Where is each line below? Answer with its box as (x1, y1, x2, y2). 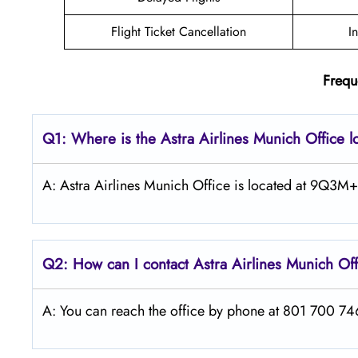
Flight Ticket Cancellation (111, 22, 246, 41)
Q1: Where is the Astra (42, 127, 194, 149)
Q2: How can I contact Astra (42, 253, 227, 275)
